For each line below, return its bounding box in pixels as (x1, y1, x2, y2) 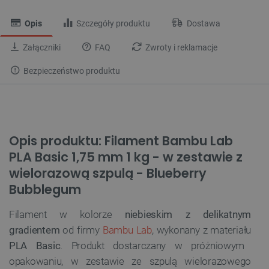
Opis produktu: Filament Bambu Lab (9, 131, 233, 150)
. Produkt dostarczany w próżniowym (60, 239, 245, 252)
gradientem (9, 223, 63, 236)
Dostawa (185, 18, 220, 29)
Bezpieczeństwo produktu (22, 65, 120, 76)
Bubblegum (9, 180, 81, 198)
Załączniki (21, 42, 61, 53)
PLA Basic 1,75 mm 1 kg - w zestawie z (9, 148, 243, 166)
